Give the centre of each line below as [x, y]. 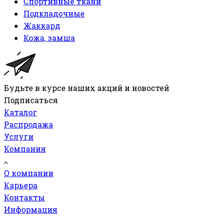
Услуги [19, 137]
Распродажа [28, 125]
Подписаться [31, 100]
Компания [25, 149]
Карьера [21, 185]
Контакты [24, 198]
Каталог [20, 112]
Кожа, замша [49, 38]
